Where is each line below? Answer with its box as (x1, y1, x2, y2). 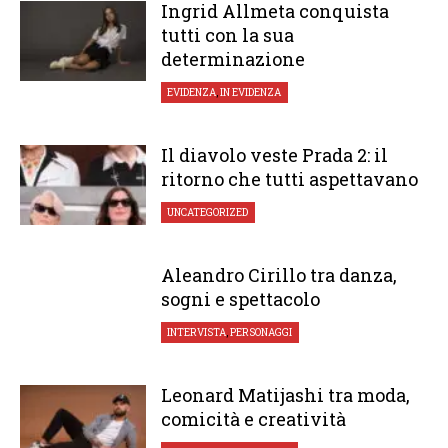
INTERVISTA (167, 326, 227, 339)
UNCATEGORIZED (167, 206, 249, 219)
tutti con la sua (160, 23, 294, 47)
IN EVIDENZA (220, 86, 282, 99)
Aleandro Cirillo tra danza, (160, 263, 397, 287)
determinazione (160, 47, 305, 71)
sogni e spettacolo (160, 287, 320, 311)
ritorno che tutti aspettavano (160, 167, 418, 191)
